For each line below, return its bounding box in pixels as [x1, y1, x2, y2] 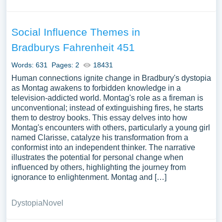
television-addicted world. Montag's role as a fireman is [11, 94, 203, 102]
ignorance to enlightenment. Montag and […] [11, 173, 166, 181]
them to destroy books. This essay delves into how [11, 113, 187, 122]
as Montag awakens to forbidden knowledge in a [11, 84, 181, 92]
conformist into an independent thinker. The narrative [11, 143, 195, 152]
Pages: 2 [51, 61, 79, 69]
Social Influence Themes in [11, 26, 140, 38]
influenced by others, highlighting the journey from [11, 163, 186, 171]
